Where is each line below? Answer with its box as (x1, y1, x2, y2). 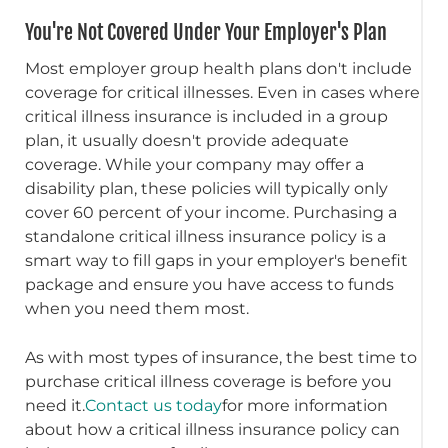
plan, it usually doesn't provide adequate (25, 131, 350, 151)
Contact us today (85, 396, 223, 416)
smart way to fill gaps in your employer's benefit (25, 251, 409, 271)
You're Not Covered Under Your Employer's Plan (25, 20, 388, 46)
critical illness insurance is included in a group (25, 107, 389, 127)
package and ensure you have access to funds (25, 275, 395, 295)
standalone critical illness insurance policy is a (25, 227, 387, 247)
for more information (222, 396, 389, 416)
